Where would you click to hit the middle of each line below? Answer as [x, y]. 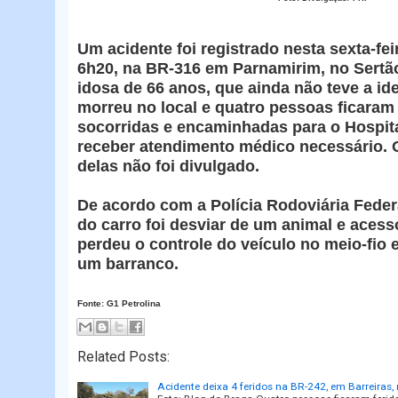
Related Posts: [123, 357]
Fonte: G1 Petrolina [119, 303]
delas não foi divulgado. [168, 166]
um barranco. [128, 263]
